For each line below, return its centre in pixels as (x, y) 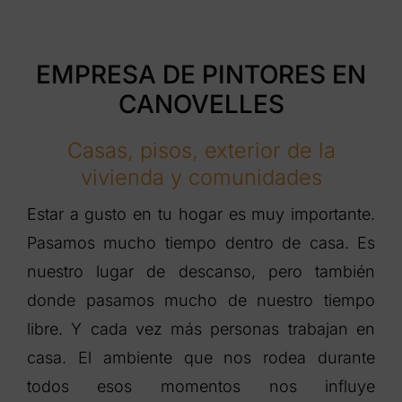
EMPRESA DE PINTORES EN (201, 74)
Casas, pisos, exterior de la (201, 150)
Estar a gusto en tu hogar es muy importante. (201, 214)
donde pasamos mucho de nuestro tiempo (201, 300)
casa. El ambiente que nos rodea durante (201, 357)
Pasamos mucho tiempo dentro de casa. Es (201, 242)
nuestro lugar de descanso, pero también (201, 271)
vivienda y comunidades (201, 177)
